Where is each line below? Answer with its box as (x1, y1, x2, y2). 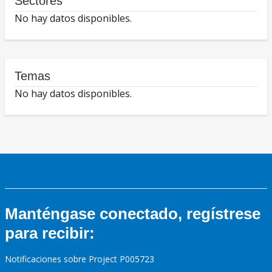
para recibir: (5, 224, 95, 243)
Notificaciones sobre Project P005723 (5, 253, 154, 265)
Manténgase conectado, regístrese (5, 205, 260, 223)
